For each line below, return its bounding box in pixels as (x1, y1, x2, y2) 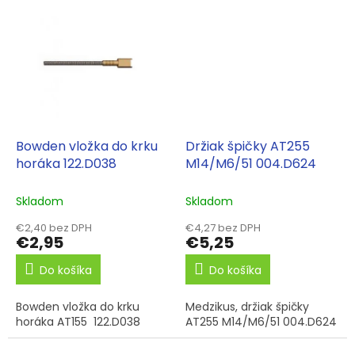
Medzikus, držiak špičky (185, 298, 309, 315)
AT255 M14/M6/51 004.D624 (185, 313, 337, 330)
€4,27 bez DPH (185, 219, 261, 235)
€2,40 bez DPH (16, 219, 92, 235)
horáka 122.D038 (16, 154, 116, 173)
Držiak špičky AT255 (185, 136, 310, 155)
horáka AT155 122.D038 (16, 313, 140, 330)
